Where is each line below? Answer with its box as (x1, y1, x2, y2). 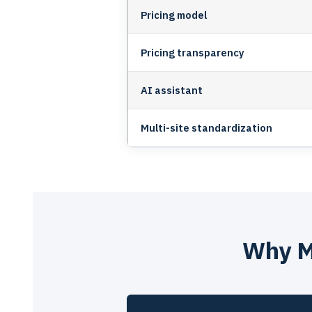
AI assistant (141, 83, 203, 97)
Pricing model (141, 8, 207, 22)
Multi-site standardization (141, 120, 272, 134)
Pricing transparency (141, 45, 244, 59)
